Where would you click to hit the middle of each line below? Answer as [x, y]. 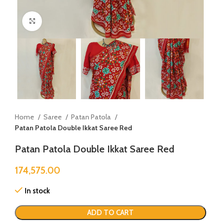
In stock [37, 191]
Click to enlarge [66, 21]
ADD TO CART [110, 212]
